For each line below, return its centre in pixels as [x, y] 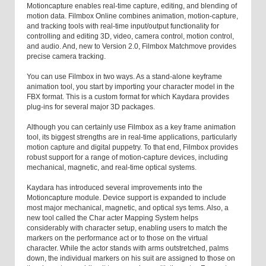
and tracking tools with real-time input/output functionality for [123, 26]
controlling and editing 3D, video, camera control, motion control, [130, 37]
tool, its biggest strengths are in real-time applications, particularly [132, 137]
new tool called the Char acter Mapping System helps [113, 218]
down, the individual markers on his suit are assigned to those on [131, 259]
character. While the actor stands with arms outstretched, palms [128, 248]
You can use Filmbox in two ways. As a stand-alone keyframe [124, 77]
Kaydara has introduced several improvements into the [115, 188]
